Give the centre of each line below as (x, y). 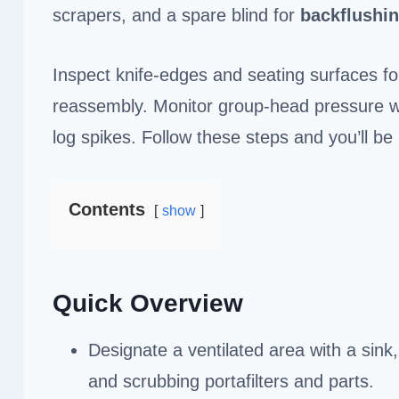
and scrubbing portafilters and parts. (231, 381)
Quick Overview (148, 303)
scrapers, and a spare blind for (176, 15)
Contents (107, 209)
